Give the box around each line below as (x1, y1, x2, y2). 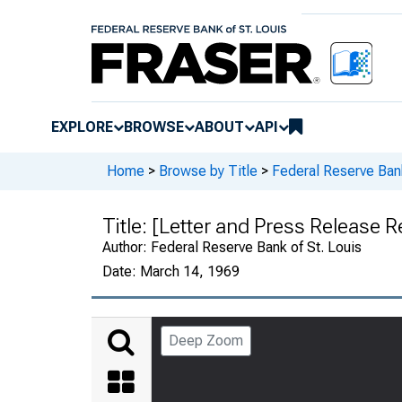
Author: (102, 238, 151, 256)
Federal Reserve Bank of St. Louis (151, 238, 362, 256)
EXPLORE (51, 118, 113, 135)
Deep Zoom (169, 331, 243, 349)
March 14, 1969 (140, 262, 240, 280)
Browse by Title (159, 162, 258, 180)
